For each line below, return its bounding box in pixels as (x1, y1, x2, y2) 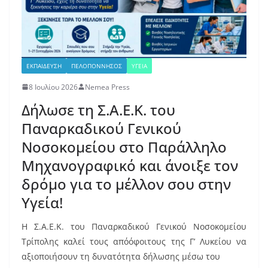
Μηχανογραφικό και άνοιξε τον (22, 155, 238, 175)
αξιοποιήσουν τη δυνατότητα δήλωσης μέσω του (22, 250, 220, 262)
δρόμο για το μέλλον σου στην (22, 173, 231, 194)
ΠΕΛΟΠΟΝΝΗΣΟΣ (71, 61, 122, 70)
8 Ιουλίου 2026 (29, 81, 78, 92)
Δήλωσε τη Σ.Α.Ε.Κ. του (22, 99, 175, 120)
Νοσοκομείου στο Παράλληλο (22, 136, 227, 157)
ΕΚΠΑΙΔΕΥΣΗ (26, 61, 62, 70)
